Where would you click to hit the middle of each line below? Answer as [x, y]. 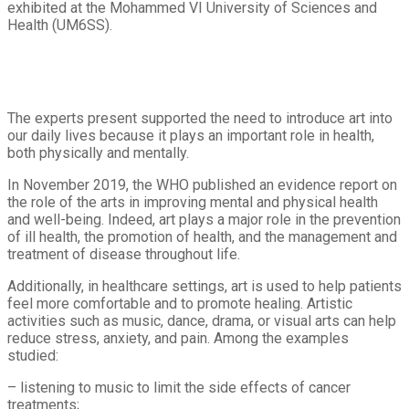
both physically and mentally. [98, 152]
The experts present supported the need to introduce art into [200, 118]
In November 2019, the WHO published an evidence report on [202, 184]
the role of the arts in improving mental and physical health [193, 202]
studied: [33, 355]
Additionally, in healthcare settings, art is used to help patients [204, 286]
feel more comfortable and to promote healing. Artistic [180, 303]
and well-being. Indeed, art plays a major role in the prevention [204, 219]
